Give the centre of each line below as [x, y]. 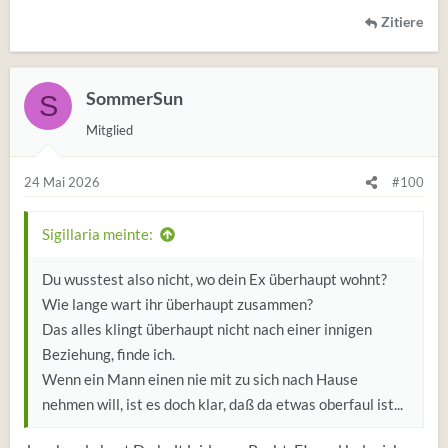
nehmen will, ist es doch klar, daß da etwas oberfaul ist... [222, 404]
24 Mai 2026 [62, 182]
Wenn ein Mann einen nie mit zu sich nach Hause [200, 379]
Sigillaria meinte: [97, 234]
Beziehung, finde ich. [108, 354]
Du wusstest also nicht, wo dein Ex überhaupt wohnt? [214, 279]
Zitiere [402, 22]
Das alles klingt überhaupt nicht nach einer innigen [207, 329]
